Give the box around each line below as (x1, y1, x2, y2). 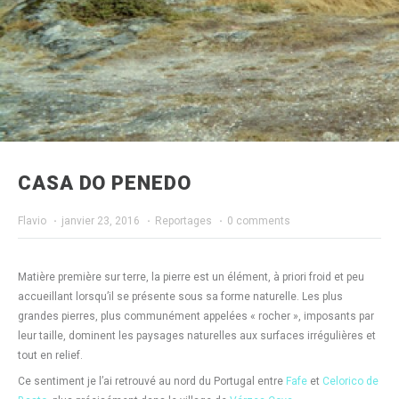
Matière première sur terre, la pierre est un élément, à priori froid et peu (18, 271, 364, 283)
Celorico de (322, 375, 379, 387)
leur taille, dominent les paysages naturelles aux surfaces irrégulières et (18, 330, 376, 342)
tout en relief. (18, 349, 83, 362)
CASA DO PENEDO (18, 172, 191, 194)
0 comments (227, 215, 290, 227)
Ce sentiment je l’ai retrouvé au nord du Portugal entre (18, 375, 286, 387)
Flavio (18, 215, 46, 227)
